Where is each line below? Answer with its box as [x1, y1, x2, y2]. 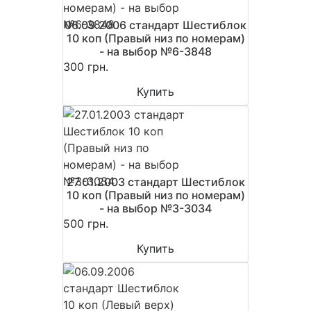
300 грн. [63, 60, 108, 74]
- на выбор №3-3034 [99, 201, 212, 215]
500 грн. [63, 217, 108, 230]
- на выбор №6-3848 [99, 44, 212, 58]
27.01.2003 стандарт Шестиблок [66, 175, 245, 189]
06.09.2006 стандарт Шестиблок [65, 18, 246, 32]
